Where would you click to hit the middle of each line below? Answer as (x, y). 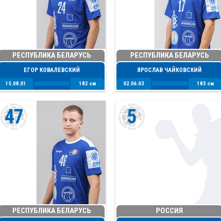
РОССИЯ (169, 211)
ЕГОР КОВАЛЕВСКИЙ (52, 70)
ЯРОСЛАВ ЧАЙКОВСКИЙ (169, 70)
